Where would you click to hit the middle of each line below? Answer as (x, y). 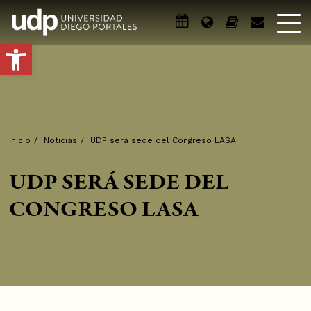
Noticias (61, 140)
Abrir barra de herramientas (76, 48)
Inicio (20, 140)
